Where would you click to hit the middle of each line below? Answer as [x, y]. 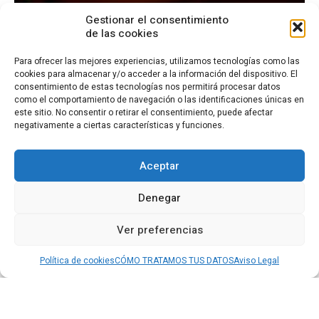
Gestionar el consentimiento [157, 20]
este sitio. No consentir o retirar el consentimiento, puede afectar [143, 113]
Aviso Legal [256, 261]
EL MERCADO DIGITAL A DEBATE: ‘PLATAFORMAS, [148, 269]
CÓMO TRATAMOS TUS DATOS [174, 261]
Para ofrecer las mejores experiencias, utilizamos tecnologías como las [157, 61]
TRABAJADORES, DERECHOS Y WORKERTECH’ [142, 286]
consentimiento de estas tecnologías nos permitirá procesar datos [147, 87]
